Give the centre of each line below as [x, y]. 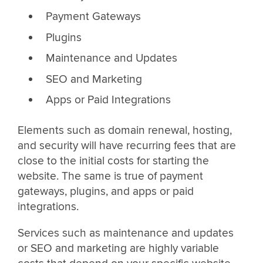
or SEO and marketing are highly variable [118, 249]
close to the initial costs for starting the [113, 161]
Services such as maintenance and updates [126, 233]
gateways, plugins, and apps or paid [106, 191]
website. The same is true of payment [110, 176]
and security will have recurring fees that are [127, 145]
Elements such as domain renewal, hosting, [125, 130]
